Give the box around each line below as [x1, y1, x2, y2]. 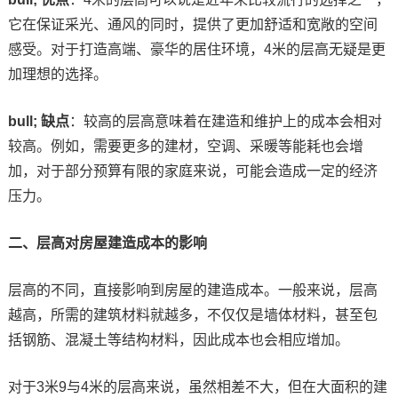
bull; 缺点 [7, 113, 69, 129]
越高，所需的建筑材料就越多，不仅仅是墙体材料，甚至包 [7, 306, 378, 322]
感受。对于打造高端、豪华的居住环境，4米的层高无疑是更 [7, 41, 386, 57]
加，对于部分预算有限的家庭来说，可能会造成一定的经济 [7, 163, 378, 179]
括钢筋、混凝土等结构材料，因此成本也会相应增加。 [7, 331, 349, 347]
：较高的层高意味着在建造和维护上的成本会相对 [68, 113, 382, 129]
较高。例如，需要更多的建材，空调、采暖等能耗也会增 [7, 138, 363, 154]
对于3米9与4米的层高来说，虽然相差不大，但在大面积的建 [7, 378, 387, 394]
